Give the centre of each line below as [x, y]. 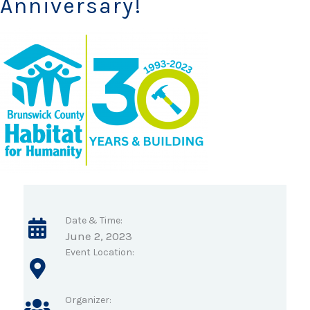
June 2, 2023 [99, 236]
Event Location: [100, 253]
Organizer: [88, 300]
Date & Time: [94, 221]
